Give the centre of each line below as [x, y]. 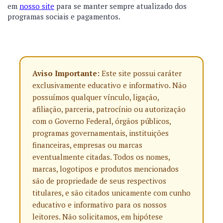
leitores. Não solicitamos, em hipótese [98, 217]
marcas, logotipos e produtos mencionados [106, 169]
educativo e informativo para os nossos [100, 205]
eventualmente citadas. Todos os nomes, [101, 157]
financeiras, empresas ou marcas [87, 145]
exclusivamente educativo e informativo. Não [110, 85]
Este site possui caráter [141, 73]
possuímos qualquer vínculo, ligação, [96, 97]
